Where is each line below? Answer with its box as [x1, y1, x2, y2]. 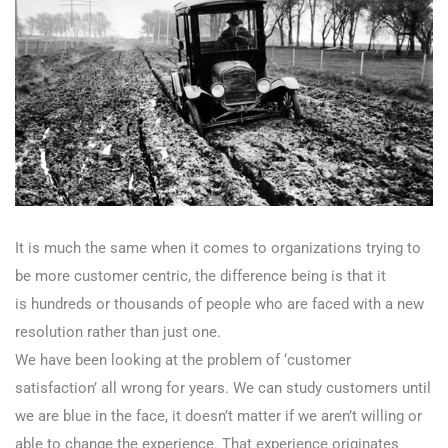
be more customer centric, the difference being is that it [15, 266, 386, 285]
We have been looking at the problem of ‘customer [15, 350, 351, 369]
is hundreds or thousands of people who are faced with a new [15, 294, 424, 313]
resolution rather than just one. [15, 322, 221, 341]
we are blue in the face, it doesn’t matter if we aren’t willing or [15, 406, 422, 425]
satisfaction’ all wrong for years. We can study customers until [15, 378, 431, 397]
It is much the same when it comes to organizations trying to [15, 238, 421, 257]
